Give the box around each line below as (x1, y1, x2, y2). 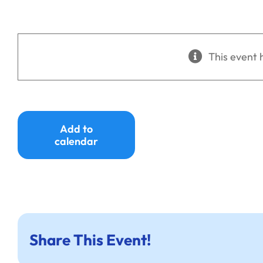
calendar (55, 134, 98, 148)
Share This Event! (29, 230, 151, 250)
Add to (60, 122, 93, 136)
